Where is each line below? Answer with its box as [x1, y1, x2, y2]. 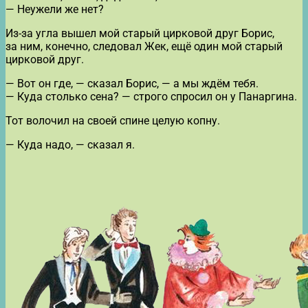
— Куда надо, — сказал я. [5, 137, 135, 151]
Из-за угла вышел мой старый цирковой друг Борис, [5, 26, 274, 40]
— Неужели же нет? [5, 2, 104, 16]
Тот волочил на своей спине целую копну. [5, 113, 220, 127]
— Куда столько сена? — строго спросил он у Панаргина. [5, 89, 297, 103]
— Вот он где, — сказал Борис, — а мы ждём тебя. [5, 76, 258, 90]
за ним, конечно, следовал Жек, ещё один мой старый [5, 39, 283, 53]
